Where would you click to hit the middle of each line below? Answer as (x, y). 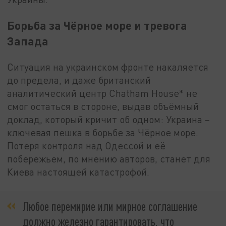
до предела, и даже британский (79, 80)
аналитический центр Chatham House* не (102, 93)
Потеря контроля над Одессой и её (87, 146)
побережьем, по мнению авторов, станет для (109, 159)
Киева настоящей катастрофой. (78, 172)
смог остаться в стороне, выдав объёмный (103, 106)
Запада (28, 41)
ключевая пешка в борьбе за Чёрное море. (103, 133)
